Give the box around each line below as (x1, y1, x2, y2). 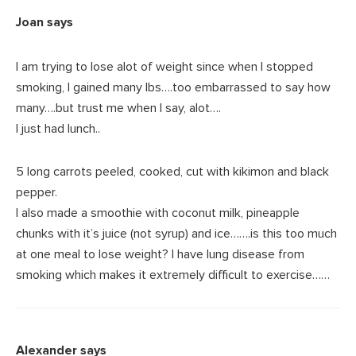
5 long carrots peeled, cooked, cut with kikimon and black (16, 164, 329, 180)
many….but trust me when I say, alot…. (16, 100, 221, 117)
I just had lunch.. (16, 121, 100, 137)
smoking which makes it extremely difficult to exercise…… (16, 267, 330, 284)
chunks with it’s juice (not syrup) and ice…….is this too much (16, 226, 337, 242)
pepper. (16, 184, 57, 201)
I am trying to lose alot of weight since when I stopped (16, 59, 313, 75)
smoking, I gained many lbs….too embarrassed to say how (16, 79, 331, 96)
